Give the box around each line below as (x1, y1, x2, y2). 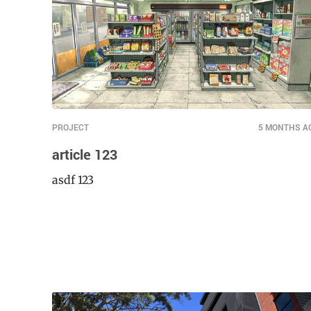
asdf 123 (52, 192, 94, 207)
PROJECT (52, 141, 89, 153)
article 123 (52, 165, 117, 183)
